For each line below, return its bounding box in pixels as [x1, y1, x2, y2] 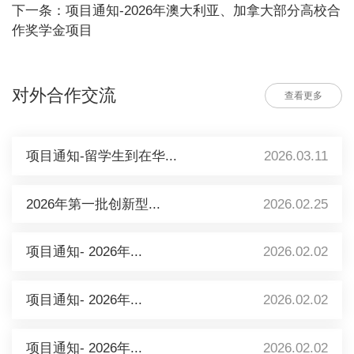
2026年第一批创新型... [25, 196, 160, 212]
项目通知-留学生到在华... [25, 148, 177, 164]
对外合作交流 [11, 85, 116, 105]
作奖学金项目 [11, 23, 92, 39]
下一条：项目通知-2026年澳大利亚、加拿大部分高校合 [11, 3, 341, 19]
